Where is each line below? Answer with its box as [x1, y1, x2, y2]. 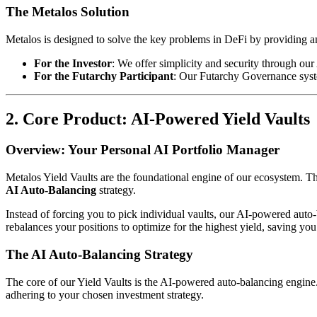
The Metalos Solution [6, 4, 129, 19]
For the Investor [34, 57, 112, 69]
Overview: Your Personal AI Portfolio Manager [6, 142, 279, 158]
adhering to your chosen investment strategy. [6, 288, 204, 301]
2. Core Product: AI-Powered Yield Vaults [6, 109, 310, 128]
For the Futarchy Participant [34, 69, 173, 82]
